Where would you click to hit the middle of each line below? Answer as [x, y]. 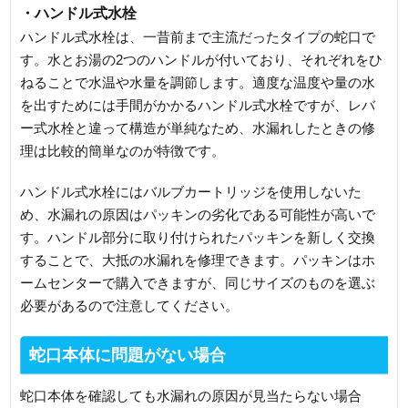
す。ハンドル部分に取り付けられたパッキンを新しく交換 [198, 237]
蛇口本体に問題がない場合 [128, 355]
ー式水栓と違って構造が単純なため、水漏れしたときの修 [198, 127]
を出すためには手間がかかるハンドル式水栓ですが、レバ [198, 105]
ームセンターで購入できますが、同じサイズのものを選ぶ [198, 282]
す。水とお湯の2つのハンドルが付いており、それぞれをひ [202, 59]
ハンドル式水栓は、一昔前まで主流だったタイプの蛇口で [198, 36]
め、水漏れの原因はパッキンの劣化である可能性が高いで [198, 214]
